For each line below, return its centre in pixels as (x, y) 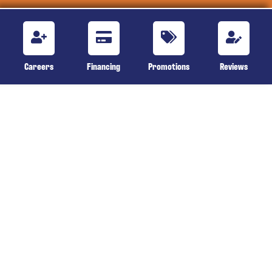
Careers (39, 66)
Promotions (168, 66)
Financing (104, 66)
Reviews (233, 66)
